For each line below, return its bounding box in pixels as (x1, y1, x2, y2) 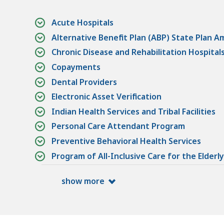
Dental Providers (51, 76, 117, 87)
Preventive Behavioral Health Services (51, 135, 201, 146)
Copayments (51, 61, 100, 72)
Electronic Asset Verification (51, 91, 161, 102)
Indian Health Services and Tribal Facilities (51, 105, 215, 117)
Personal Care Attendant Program (51, 120, 185, 132)
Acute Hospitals (51, 17, 113, 28)
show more (61, 175, 104, 187)
